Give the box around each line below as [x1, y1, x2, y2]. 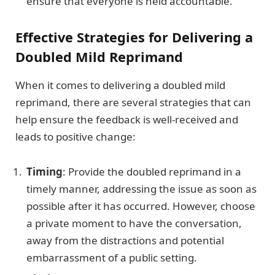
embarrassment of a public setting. [26, 250, 197, 265]
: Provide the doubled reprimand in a [63, 164, 241, 179]
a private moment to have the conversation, [26, 215, 242, 230]
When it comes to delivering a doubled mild [15, 78, 225, 93]
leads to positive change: [15, 130, 136, 144]
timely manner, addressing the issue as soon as [26, 181, 257, 196]
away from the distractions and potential [26, 233, 224, 247]
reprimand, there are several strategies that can [15, 95, 251, 110]
